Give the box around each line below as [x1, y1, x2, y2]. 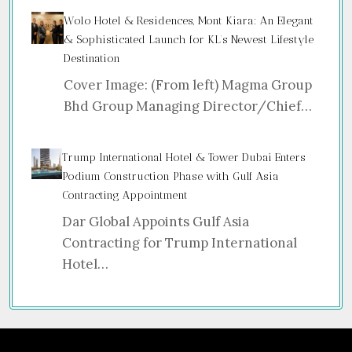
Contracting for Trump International [62, 234, 298, 252]
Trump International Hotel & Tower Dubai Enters [62, 151, 306, 165]
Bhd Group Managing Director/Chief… [64, 97, 313, 115]
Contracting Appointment [62, 189, 189, 203]
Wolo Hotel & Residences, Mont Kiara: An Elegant [64, 14, 314, 28]
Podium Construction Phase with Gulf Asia [62, 170, 280, 184]
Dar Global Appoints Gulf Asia [62, 213, 250, 231]
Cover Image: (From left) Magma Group [64, 76, 313, 94]
